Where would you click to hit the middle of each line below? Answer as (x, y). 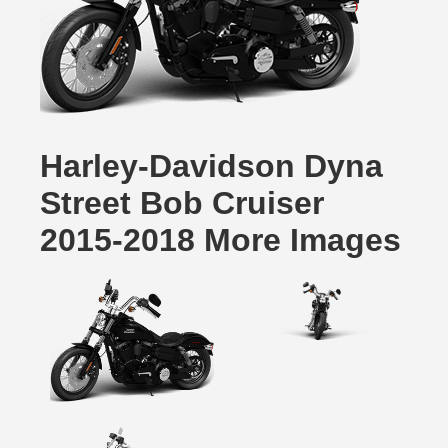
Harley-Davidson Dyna (211, 166)
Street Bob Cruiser (182, 203)
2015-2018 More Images (220, 240)
